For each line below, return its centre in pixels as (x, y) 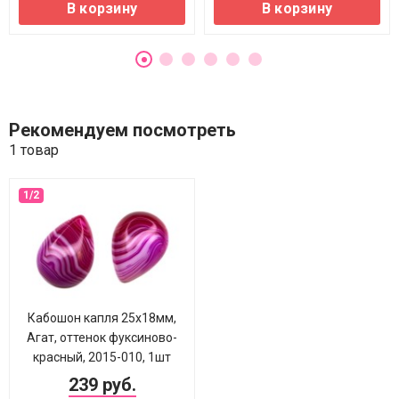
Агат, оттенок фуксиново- (102, 338)
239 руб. (102, 385)
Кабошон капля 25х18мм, (102, 318)
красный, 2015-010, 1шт (102, 357)
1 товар (34, 150)
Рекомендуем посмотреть (122, 130)
